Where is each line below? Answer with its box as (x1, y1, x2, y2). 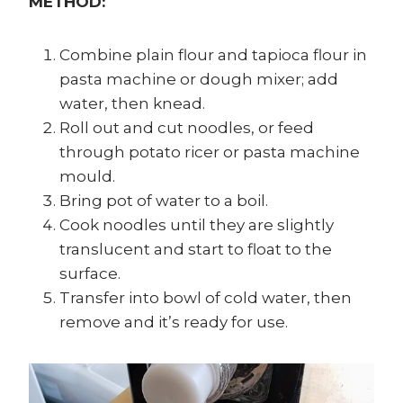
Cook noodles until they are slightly (59, 216, 334, 235)
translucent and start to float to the (59, 240, 332, 259)
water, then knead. (59, 94, 205, 113)
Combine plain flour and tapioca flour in (59, 46, 367, 65)
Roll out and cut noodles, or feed (59, 119, 314, 138)
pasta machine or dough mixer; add (59, 70, 338, 89)
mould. (59, 167, 115, 186)
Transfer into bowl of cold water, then (59, 289, 352, 308)
